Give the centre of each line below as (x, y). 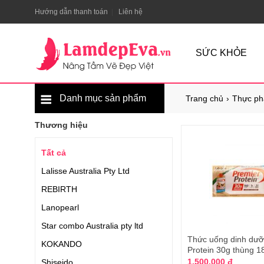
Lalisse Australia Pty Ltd (85, 171)
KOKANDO (62, 244)
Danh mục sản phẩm (102, 98)
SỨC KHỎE (221, 53)
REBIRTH (59, 189)
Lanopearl (60, 207)
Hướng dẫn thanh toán (71, 12)
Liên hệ (131, 12)
